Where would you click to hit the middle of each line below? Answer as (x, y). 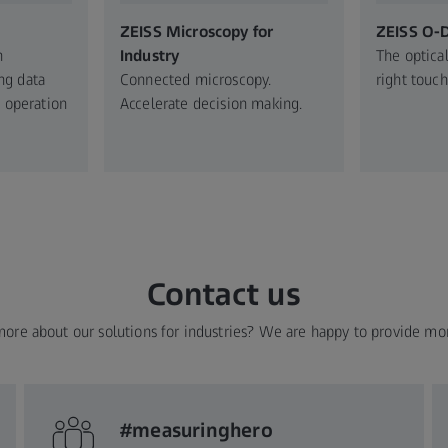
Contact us (224, 293)
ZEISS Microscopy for (197, 31)
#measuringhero (196, 429)
